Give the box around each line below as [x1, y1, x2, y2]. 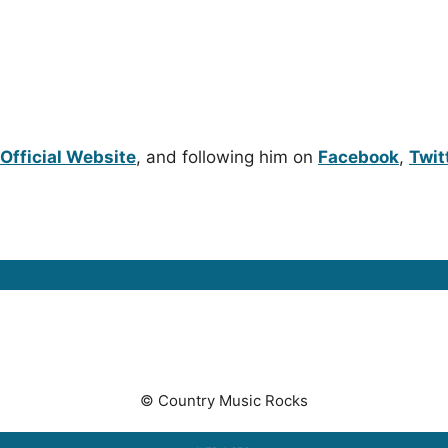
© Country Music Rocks [140, 390, 308, 410]
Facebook [318, 146, 399, 167]
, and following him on [136, 146, 318, 167]
